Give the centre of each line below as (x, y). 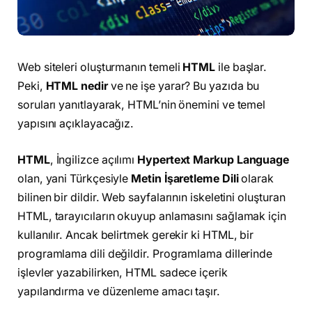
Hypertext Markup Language (213, 159)
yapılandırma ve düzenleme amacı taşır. (119, 291)
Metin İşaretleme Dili (185, 178)
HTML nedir (77, 86)
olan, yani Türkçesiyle (75, 178)
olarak (256, 178)
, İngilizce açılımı (94, 159)
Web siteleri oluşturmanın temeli (100, 68)
